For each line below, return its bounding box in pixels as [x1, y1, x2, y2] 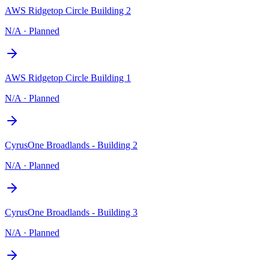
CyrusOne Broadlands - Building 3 [5, 207, 138, 217]
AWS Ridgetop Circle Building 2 [5, 5, 131, 16]
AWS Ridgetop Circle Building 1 [5, 72, 131, 83]
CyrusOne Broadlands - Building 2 [5, 139, 138, 150]
